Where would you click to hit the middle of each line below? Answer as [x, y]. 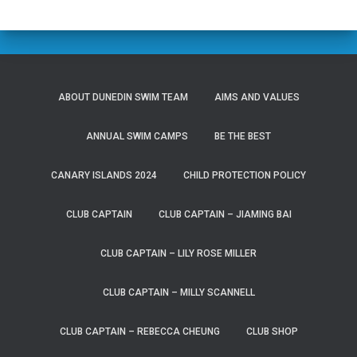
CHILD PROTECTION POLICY [245, 175]
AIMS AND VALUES [257, 97]
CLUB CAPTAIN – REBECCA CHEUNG [139, 331]
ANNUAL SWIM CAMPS [137, 136]
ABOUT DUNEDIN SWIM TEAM [123, 97]
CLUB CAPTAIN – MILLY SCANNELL [178, 292]
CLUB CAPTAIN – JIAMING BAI [225, 214]
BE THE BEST [243, 136]
